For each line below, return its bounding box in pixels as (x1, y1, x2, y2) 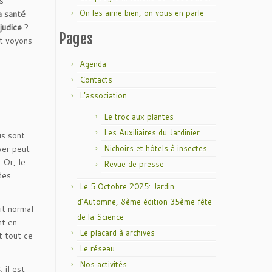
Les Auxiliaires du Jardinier (104, 127, 200, 138)
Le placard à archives (80, 227, 155, 238)
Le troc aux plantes (104, 111, 174, 122)
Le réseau (80, 243, 115, 254)
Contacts (80, 74, 112, 85)
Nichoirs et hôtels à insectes (104, 143, 207, 154)
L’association (80, 90, 127, 101)
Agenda (80, 58, 106, 69)
